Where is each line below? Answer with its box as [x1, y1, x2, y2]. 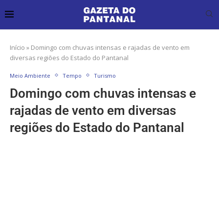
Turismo [94, 71, 116, 79]
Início [10, 43, 25, 52]
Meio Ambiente [10, 71, 50, 79]
